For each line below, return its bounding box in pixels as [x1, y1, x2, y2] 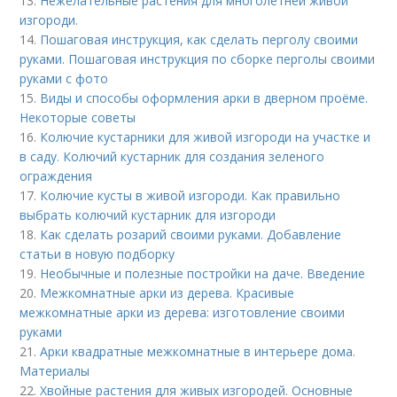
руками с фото [19, 70, 109, 88]
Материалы [19, 362, 90, 380]
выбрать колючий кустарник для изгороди [19, 206, 276, 224]
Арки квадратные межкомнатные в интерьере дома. [40, 343, 356, 361]
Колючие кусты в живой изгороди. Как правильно [40, 187, 341, 205]
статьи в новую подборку [19, 245, 175, 263]
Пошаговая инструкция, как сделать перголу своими [40, 31, 359, 49]
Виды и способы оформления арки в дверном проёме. [40, 90, 369, 107]
